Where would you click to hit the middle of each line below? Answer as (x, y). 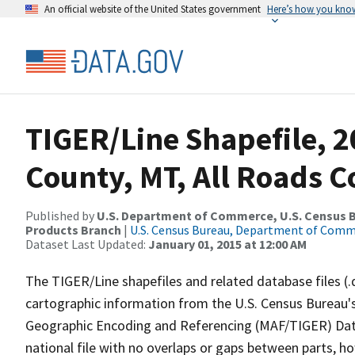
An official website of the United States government (153, 9)
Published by (61, 216)
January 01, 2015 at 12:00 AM (227, 244)
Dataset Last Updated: (87, 244)
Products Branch (73, 230)
